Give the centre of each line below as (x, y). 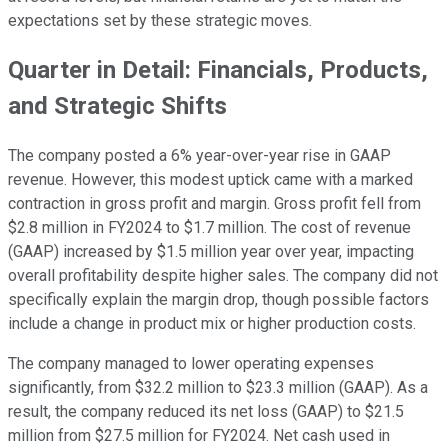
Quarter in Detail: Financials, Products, (218, 70)
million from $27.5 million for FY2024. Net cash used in (199, 436)
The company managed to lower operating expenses (191, 364)
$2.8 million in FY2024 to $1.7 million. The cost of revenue (209, 228)
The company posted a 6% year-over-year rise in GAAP (199, 156)
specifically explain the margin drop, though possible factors (218, 300)
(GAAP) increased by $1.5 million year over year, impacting (211, 252)
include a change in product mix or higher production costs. (212, 324)
